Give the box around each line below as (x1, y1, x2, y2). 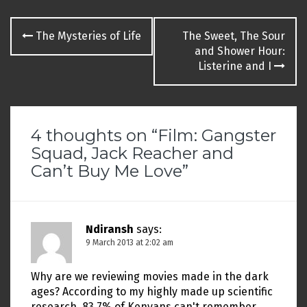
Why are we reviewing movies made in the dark (31, 270, 269, 284)
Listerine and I (198, 60, 274, 73)
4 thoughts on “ (31, 125, 158, 146)
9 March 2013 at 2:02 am (86, 238, 173, 248)
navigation (10, 38, 117, 64)
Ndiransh (86, 223, 134, 236)
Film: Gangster (158, 125, 276, 146)
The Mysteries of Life (33, 29, 141, 43)
